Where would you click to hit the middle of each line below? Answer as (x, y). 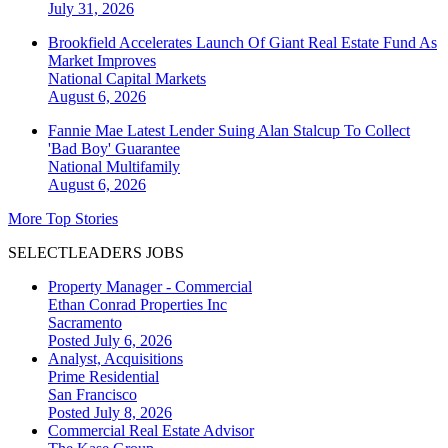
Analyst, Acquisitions (115, 359)
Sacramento (85, 323)
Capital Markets (156, 79)
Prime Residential (103, 377)
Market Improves (102, 61)
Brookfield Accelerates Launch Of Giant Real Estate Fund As (242, 43)
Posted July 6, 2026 (110, 341)
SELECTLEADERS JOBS (96, 253)
